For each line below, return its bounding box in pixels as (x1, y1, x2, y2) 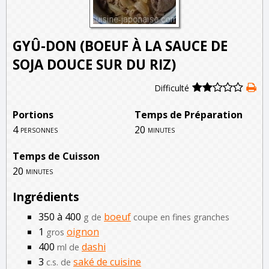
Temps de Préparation (134, 107, 243, 121)
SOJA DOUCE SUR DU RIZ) (13, 55, 176, 74)
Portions (13, 107, 53, 121)
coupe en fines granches (133, 211, 229, 223)
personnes (20, 123, 58, 135)
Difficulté (154, 82, 189, 94)
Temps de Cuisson (13, 149, 100, 163)
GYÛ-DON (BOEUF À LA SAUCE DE (13, 37, 228, 56)
